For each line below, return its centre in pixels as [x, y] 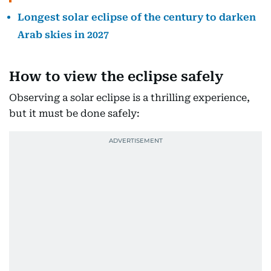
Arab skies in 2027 [63, 35]
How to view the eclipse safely [116, 77]
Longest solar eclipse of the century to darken [137, 18]
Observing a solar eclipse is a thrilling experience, [129, 98]
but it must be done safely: [74, 114]
